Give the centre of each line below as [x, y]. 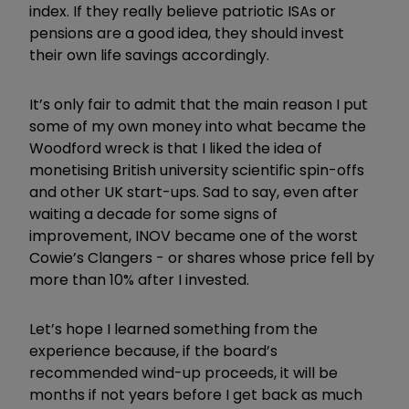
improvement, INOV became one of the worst [194, 236]
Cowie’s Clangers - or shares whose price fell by [202, 257]
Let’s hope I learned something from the [173, 329]
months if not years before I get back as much [196, 394]
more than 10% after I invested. [139, 279]
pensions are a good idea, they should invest [187, 33]
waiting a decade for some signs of [153, 214]
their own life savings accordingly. [149, 55]
